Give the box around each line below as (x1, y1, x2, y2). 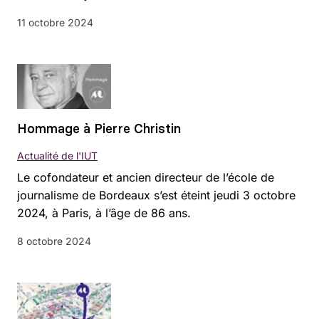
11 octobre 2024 (17, 16, 93, 28)
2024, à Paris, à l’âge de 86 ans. (17, 205, 191, 220)
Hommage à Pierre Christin (17, 120, 181, 137)
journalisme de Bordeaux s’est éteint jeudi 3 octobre (17, 187, 296, 202)
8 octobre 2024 (17, 234, 91, 247)
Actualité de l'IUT (17, 149, 98, 162)
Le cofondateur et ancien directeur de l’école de (17, 169, 274, 184)
